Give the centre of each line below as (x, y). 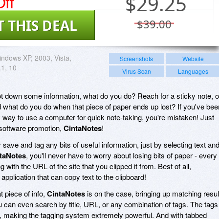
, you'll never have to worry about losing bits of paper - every (121, 155)
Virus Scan (136, 71)
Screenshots (137, 58)
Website (193, 58)
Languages (193, 71)
